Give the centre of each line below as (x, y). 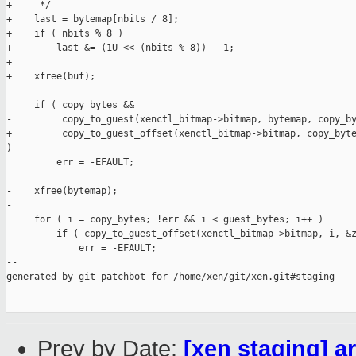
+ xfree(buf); (51, 77)
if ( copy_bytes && (70, 105)
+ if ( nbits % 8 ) (65, 34)
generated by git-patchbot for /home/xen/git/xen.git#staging (170, 277)
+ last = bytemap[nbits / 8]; (93, 19)
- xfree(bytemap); (62, 191)
